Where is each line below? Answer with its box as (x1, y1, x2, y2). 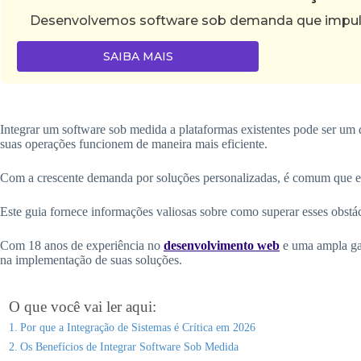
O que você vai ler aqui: (9, 297, 156, 315)
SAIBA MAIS (102, 48, 173, 64)
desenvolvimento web (164, 238, 280, 252)
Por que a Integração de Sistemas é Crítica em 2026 (19, 320, 255, 334)
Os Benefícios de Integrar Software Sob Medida (19, 339, 239, 353)
